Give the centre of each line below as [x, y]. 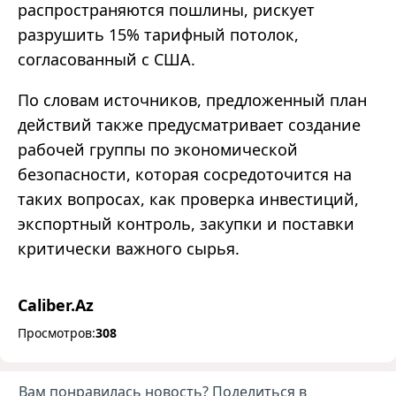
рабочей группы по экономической [158, 150]
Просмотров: [57, 333]
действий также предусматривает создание [189, 125]
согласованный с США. [107, 60]
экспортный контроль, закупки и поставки [186, 224]
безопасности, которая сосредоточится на [185, 175]
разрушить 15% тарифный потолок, [158, 35]
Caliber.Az [56, 305]
